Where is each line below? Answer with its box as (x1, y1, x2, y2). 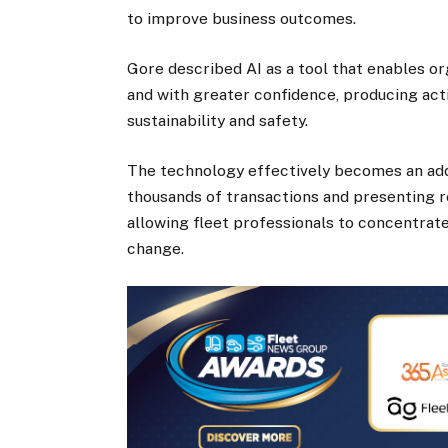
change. (127, 239, 185, 258)
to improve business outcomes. (127, 8, 357, 28)
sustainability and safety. (127, 110, 309, 130)
